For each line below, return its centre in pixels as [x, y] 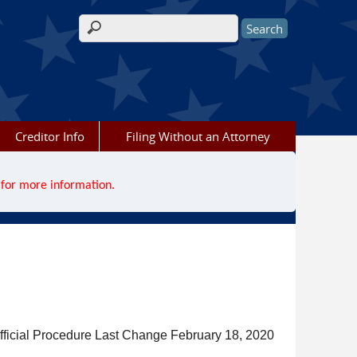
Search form [122, 37]
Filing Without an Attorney [198, 136]
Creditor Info [49, 136]
